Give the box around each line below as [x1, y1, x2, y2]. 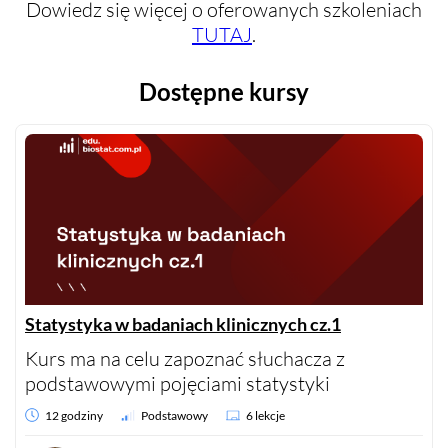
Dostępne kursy [139, 76, 309, 106]
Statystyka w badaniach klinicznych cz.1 [25, 312, 341, 335]
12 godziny [45, 407, 103, 423]
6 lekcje [246, 407, 285, 423]
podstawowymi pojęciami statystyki [25, 370, 330, 396]
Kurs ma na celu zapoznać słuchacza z [25, 345, 345, 371]
